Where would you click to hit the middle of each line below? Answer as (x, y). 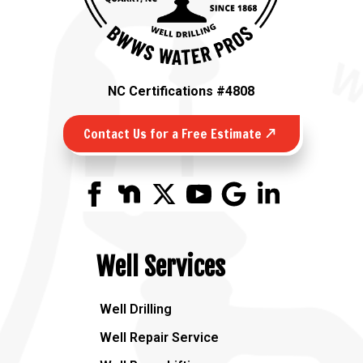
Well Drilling (136, 309)
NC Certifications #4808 (181, 91)
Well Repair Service (159, 337)
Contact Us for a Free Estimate (172, 133)
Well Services (160, 266)
